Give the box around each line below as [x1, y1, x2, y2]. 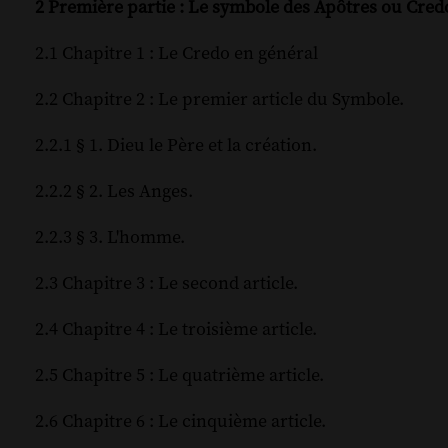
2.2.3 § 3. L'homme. [35, 226, 185, 250]
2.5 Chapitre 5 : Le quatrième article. [35, 364, 324, 388]
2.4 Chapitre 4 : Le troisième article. [35, 318, 317, 342]
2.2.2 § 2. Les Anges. [35, 180, 193, 204]
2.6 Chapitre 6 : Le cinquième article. [35, 410, 326, 434]
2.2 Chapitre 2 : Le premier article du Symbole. [35, 88, 404, 112]
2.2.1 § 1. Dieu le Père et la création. [35, 134, 317, 158]
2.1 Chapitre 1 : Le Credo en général [35, 42, 318, 66]
